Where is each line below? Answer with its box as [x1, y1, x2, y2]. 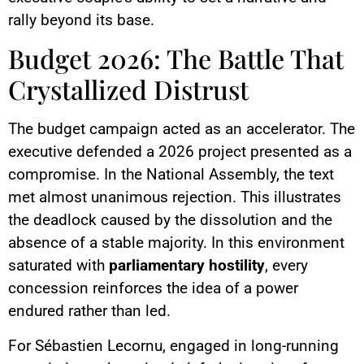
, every [265, 256, 308, 275]
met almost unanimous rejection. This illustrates [8, 188, 341, 207]
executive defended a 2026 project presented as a [8, 142, 352, 162]
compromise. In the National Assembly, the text [8, 165, 334, 184]
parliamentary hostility [109, 256, 265, 275]
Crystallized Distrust [8, 71, 249, 107]
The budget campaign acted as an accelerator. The [8, 119, 355, 139]
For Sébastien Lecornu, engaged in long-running [8, 336, 339, 355]
